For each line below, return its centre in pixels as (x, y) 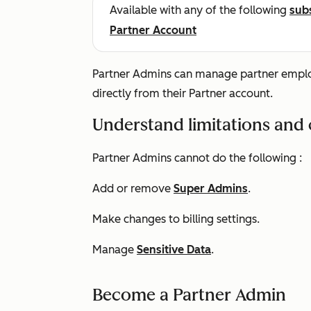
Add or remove (133, 188)
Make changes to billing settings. (177, 219)
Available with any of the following (200, 10)
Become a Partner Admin (189, 295)
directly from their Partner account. (184, 93)
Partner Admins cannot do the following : (199, 158)
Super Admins (211, 188)
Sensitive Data (174, 250)
